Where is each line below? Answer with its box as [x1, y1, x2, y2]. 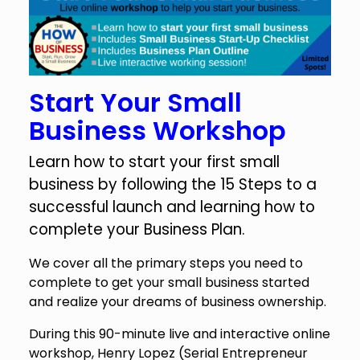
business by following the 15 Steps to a [28, 173, 317, 195]
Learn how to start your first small [28, 150, 280, 173]
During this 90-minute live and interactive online [28, 324, 330, 343]
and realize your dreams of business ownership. [28, 292, 326, 311]
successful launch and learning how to [28, 195, 315, 218]
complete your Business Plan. [28, 218, 249, 240]
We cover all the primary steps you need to [28, 253, 303, 272]
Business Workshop [28, 112, 286, 149]
